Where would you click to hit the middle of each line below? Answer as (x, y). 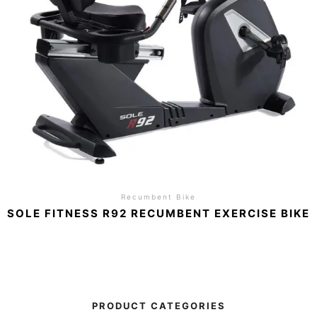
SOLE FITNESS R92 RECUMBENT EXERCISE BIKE (158, 213)
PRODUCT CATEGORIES (158, 306)
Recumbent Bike (158, 197)
